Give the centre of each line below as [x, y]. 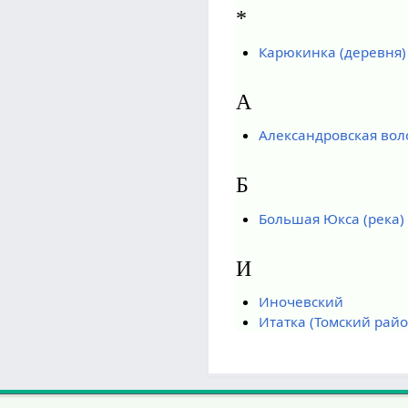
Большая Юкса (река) [331, 218]
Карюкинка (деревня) [332, 51]
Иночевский [301, 302]
